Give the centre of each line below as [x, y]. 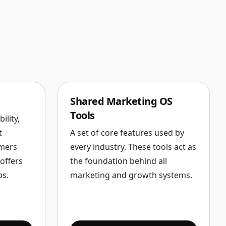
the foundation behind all [119, 161]
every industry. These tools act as [133, 147]
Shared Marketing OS [121, 101]
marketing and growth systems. [131, 175]
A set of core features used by [127, 133]
